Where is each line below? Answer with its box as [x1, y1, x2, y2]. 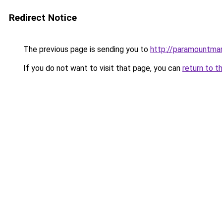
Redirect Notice [9, 12, 77, 23]
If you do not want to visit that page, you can [21, 63, 182, 73]
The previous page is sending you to [21, 45, 150, 54]
